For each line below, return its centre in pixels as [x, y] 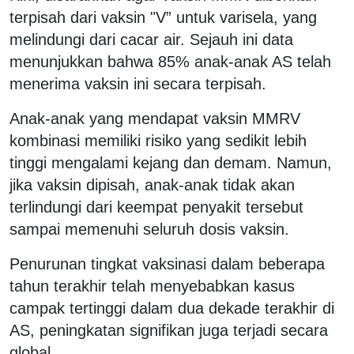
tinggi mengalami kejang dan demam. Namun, [171, 162]
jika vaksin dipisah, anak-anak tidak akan [152, 185]
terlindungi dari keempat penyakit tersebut [156, 207]
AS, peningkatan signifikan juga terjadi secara [169, 330]
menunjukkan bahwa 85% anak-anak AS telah [170, 61]
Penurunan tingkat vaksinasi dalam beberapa [167, 264]
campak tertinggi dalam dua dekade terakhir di [172, 308]
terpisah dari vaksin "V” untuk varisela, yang [163, 17]
